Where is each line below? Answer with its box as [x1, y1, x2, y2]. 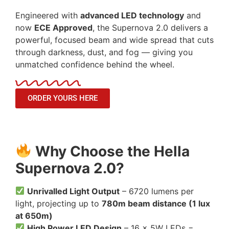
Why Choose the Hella [35, 142, 190, 160]
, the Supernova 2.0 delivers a [93, 22, 208, 33]
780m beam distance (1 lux [102, 198, 210, 209]
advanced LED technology [80, 10, 184, 21]
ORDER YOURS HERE [28, 93, 98, 103]
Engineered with [15, 10, 80, 21]
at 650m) [15, 210, 53, 221]
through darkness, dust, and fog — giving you [15, 47, 193, 58]
